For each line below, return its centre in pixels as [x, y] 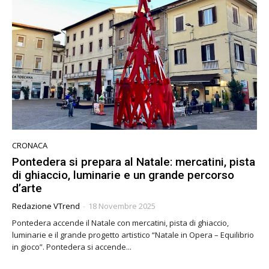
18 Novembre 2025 [122, 206]
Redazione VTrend [46, 206]
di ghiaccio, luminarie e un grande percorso [123, 175]
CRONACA [30, 145]
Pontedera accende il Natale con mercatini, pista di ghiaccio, [120, 222]
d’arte [27, 188]
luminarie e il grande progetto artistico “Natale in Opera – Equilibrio [133, 234]
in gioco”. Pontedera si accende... [89, 246]
